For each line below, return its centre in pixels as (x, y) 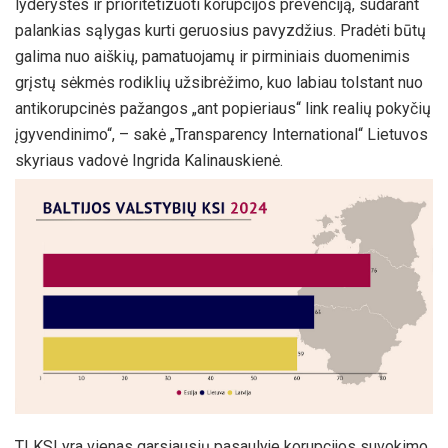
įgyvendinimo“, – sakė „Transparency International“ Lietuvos (221, 135)
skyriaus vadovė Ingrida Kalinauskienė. (149, 161)
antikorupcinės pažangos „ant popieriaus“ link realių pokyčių (223, 109)
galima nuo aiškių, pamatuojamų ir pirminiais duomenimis (212, 57)
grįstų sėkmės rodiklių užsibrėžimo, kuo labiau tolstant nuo (219, 83)
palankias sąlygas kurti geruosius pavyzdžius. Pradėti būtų (220, 31)
